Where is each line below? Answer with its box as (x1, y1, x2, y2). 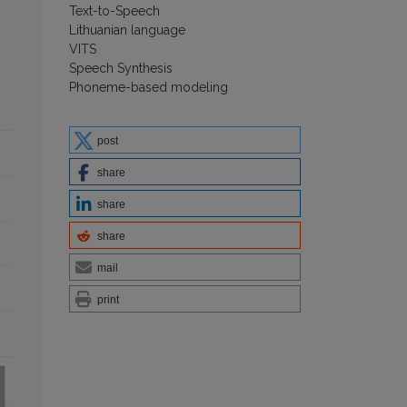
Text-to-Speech (69, 4, 160, 19)
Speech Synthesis (69, 61, 173, 76)
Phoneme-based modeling (69, 80, 228, 95)
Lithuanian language (69, 23, 185, 38)
